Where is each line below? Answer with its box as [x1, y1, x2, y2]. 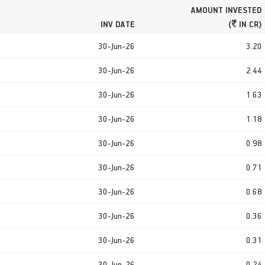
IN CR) [237, 18, 262, 30]
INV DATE [101, 18, 135, 30]
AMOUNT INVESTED [191, 4, 262, 15]
